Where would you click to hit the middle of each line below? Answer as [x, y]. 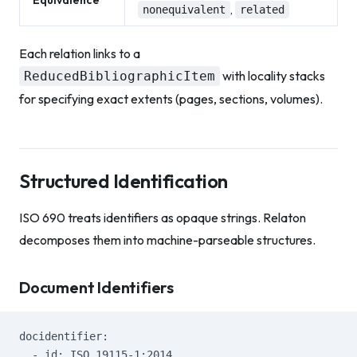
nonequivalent [184, 10]
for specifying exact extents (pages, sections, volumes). [171, 99]
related [262, 10]
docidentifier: [64, 336]
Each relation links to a [80, 53]
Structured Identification [124, 181]
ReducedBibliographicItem [120, 76]
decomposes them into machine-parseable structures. [167, 240]
